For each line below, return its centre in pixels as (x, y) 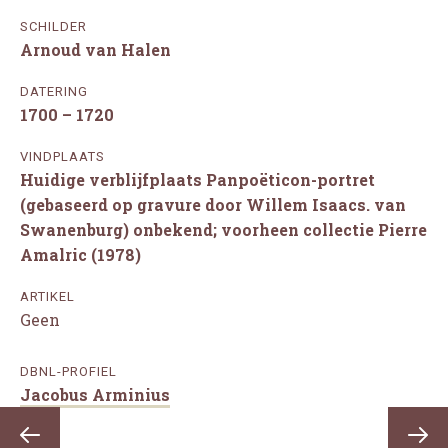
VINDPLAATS (62, 157)
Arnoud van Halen (95, 50)
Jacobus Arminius (95, 395)
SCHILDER (53, 27)
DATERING (54, 92)
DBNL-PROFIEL (68, 372)
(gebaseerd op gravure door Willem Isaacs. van (213, 205)
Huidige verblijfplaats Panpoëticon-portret (197, 180)
